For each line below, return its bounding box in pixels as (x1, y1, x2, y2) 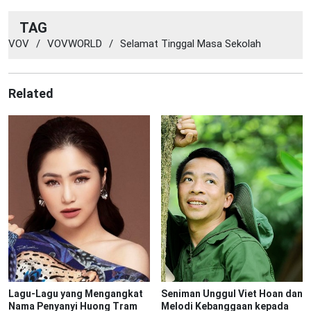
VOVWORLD (47, 37, 102, 50)
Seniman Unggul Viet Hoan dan (161, 288, 303, 299)
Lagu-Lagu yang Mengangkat (8, 288, 143, 299)
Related (8, 86, 53, 101)
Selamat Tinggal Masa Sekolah (120, 37, 261, 50)
